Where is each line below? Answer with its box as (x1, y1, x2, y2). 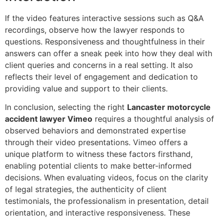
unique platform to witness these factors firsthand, (5, 149, 193, 159)
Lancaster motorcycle (127, 102, 211, 112)
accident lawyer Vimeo (5, 113, 92, 124)
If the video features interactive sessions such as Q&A (5, 13, 204, 23)
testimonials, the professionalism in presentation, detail (5, 196, 209, 206)
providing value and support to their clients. (5, 83, 168, 93)
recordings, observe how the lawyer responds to (5, 24, 185, 35)
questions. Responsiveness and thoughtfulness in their (5, 36, 205, 46)
